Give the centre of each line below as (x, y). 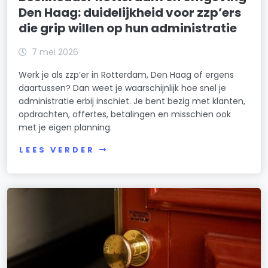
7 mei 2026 (55, 52)
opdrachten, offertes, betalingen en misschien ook (125, 114)
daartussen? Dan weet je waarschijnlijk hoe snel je (123, 88)
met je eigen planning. (66, 127)
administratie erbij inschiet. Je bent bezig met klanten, (132, 101)
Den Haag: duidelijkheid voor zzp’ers (130, 12)
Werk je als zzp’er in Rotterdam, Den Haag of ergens (127, 74)
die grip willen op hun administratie (128, 28)
